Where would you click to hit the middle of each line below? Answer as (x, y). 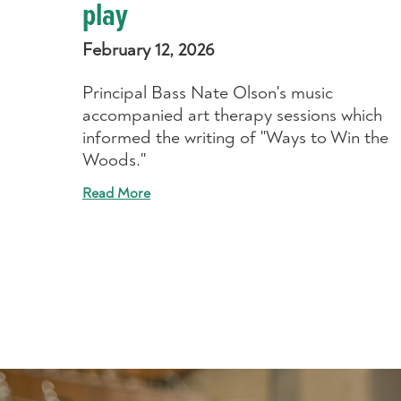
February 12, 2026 (149, 49)
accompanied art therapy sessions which (232, 115)
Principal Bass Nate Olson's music (208, 92)
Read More (116, 193)
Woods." (114, 159)
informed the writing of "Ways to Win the (235, 137)
